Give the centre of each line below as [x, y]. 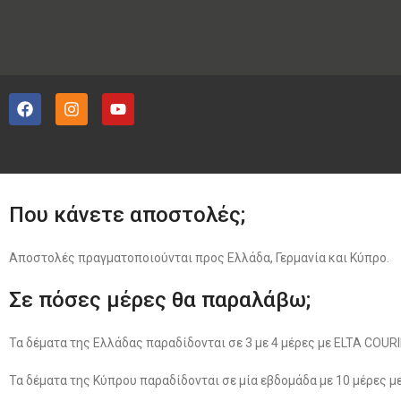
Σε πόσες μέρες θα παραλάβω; [160, 300]
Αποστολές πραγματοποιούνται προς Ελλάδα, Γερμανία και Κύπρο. [199, 258]
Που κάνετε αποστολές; [127, 215]
